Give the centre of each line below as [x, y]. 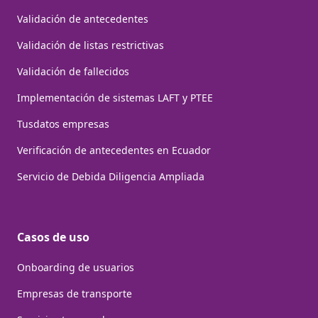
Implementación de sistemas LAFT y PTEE [115, 97]
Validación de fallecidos [73, 71]
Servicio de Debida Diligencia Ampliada [111, 176]
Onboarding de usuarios [76, 267]
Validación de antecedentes [83, 18]
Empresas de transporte [75, 293]
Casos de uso [53, 237]
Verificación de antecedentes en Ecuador [114, 150]
